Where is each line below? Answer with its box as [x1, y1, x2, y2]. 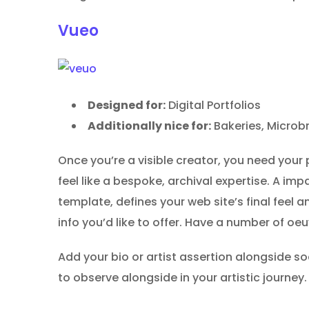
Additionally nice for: [88, 118, 211, 134]
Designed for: [88, 97, 166, 114]
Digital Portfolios [166, 97, 261, 114]
